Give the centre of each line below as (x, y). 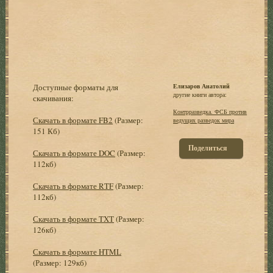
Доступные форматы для (76, 87)
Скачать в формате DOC (74, 153)
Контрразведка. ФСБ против (210, 111)
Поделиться (208, 147)
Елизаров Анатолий (202, 86)
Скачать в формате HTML (77, 251)
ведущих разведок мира (204, 120)
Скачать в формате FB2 (73, 120)
